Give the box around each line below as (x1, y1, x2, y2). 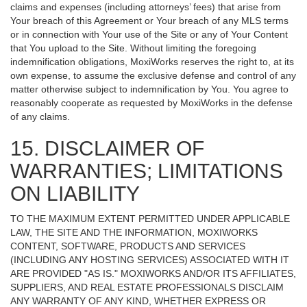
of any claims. (10, 111, 70, 122)
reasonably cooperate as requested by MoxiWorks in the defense (10, 97, 293, 108)
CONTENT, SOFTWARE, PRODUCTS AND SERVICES (10, 241, 245, 251)
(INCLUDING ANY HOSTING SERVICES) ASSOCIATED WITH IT (10, 254, 289, 265)
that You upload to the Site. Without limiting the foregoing (10, 42, 256, 53)
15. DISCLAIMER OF (10, 137, 204, 160)
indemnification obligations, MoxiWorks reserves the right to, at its (10, 56, 294, 67)
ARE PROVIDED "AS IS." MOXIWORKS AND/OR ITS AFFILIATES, (10, 268, 296, 279)
